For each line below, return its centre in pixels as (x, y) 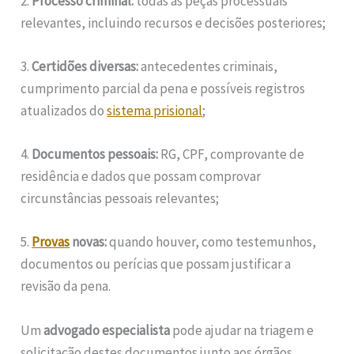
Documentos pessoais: (95, 154)
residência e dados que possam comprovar (141, 177)
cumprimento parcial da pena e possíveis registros (163, 89)
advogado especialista (107, 330)
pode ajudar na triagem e (242, 330)
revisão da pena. (66, 286)
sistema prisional (155, 111)
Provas (51, 242)
